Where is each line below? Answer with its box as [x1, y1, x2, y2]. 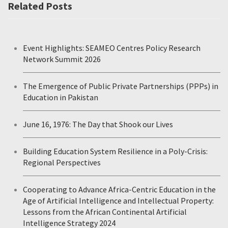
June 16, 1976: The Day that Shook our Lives [23, 119, 173, 129]
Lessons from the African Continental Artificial [23, 206, 187, 217]
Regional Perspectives [23, 157, 101, 167]
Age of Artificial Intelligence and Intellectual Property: [23, 195, 214, 206]
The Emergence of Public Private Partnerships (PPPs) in [23, 80, 218, 91]
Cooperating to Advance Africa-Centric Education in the [23, 184, 216, 194]
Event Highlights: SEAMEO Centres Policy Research [23, 42, 201, 53]
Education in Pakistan [23, 92, 98, 102]
